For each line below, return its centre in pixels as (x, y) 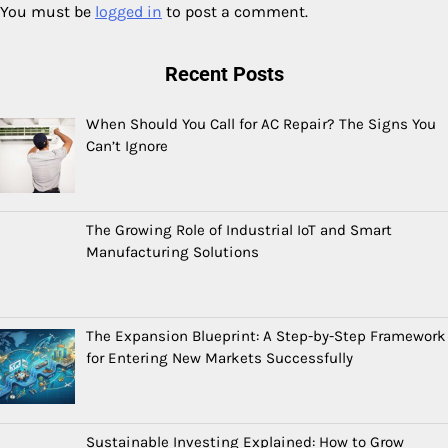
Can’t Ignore (127, 146)
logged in (128, 12)
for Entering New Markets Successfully (220, 357)
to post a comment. (235, 12)
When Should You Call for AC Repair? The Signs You (261, 124)
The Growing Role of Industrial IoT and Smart (239, 229)
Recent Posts (224, 74)
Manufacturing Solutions (173, 251)
